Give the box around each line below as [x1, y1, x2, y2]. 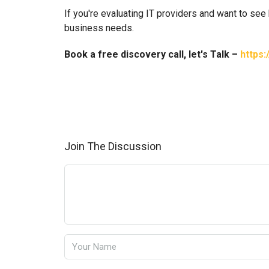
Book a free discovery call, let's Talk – [64, 49, 240, 61]
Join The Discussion [64, 140, 162, 153]
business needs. [64, 22, 134, 34]
